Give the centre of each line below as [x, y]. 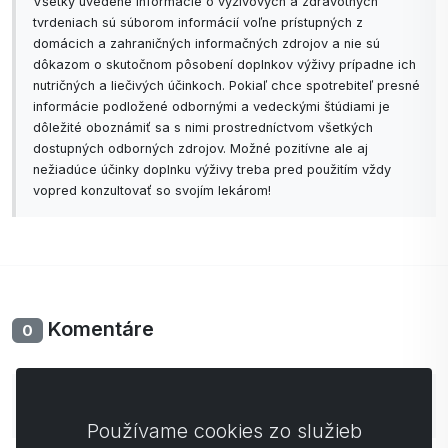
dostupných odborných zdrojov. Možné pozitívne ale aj [200, 148]
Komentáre [98, 329]
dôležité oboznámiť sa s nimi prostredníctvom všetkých [203, 127]
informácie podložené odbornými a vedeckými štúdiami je [211, 106]
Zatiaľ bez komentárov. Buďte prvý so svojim [224, 394]
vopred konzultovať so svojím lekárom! [152, 190]
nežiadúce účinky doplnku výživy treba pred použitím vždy [212, 169]
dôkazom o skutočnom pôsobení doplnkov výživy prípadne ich [224, 64]
